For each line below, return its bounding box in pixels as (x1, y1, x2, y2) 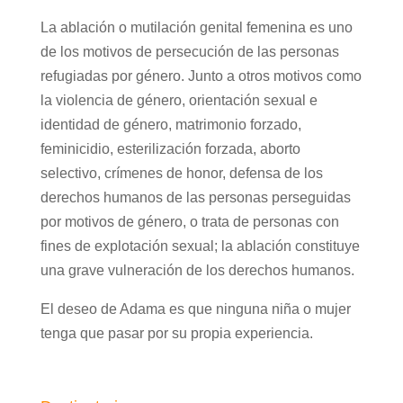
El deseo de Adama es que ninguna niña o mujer (40, 301, 351, 318)
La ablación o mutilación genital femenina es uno (40, 20, 353, 36)
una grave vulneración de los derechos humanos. (40, 263, 354, 279)
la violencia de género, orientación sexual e (40, 93, 318, 109)
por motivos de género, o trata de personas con (40, 214, 339, 230)
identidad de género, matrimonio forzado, (40, 117, 301, 133)
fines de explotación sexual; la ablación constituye (40, 238, 360, 255)
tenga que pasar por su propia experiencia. (40, 326, 313, 342)
